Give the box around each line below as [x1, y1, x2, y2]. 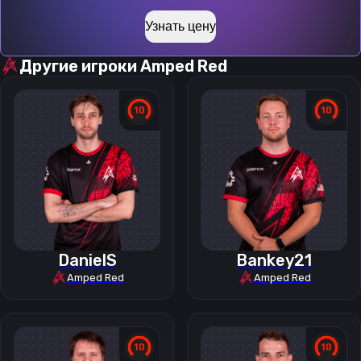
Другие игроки [19, 56, 140, 76]
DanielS [57, 251, 117, 270]
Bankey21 [236, 251, 312, 270]
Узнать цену [145, 19, 216, 33]
